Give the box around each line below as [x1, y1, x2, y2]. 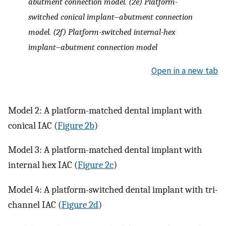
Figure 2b [58, 120, 94, 131]
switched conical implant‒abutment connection [28, 11, 193, 22]
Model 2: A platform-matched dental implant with [8, 104, 202, 116]
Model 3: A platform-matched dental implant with [8, 144, 202, 156]
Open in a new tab [151, 65, 218, 76]
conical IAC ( [8, 120, 58, 131]
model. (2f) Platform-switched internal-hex [28, 26, 176, 37]
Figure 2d [62, 199, 98, 210]
